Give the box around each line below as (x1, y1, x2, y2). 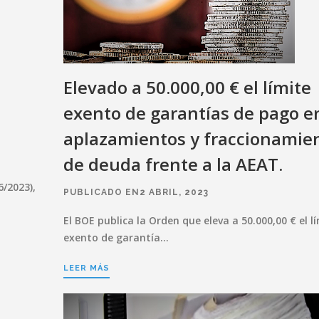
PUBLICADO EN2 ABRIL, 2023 (63, 187, 209, 197)
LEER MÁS (63, 263, 110, 273)
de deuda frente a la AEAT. (63, 152, 283, 176)
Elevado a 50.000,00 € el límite (63, 75, 311, 99)
